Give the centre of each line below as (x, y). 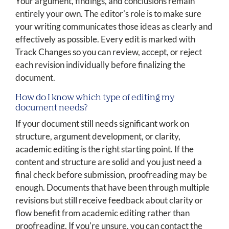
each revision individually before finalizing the (100, 65)
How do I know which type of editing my (95, 98)
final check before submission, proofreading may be (111, 175)
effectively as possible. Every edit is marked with (105, 39)
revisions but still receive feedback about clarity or (109, 200)
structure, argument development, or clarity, (98, 136)
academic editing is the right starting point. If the (105, 149)
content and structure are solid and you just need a (109, 162)
